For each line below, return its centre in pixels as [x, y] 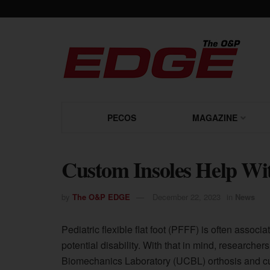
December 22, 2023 [187, 197]
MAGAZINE [215, 118]
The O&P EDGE [101, 197]
